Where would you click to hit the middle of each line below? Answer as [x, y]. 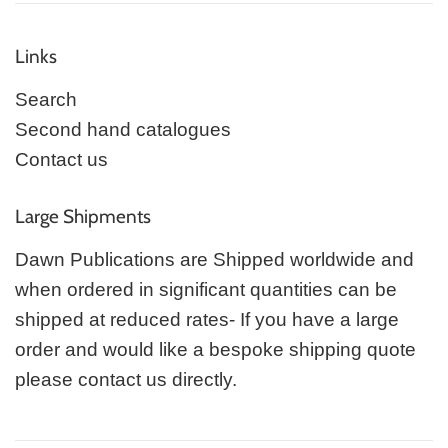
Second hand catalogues [123, 130]
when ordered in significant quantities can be [206, 290]
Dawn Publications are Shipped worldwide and [214, 260]
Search [46, 100]
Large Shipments [83, 217]
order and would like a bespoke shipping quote [215, 350]
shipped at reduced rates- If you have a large [207, 320]
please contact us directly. [128, 380]
